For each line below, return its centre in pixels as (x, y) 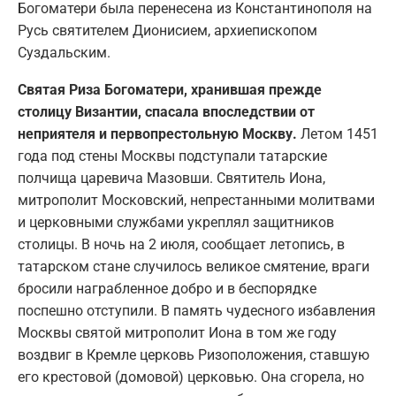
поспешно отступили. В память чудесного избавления (197, 310)
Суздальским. (64, 52)
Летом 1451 (338, 133)
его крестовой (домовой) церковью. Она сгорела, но (191, 377)
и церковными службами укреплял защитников (176, 222)
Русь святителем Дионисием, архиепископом (168, 30)
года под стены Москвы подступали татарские (172, 156)
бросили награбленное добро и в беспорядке (167, 288)
